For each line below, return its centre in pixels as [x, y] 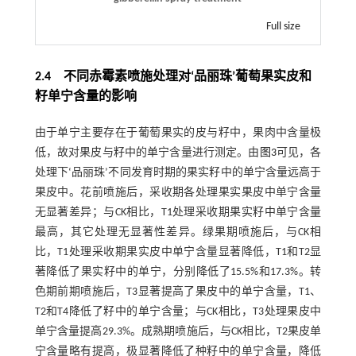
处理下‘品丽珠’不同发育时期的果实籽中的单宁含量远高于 [178, 172]
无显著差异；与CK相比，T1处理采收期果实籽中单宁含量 [178, 212]
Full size [284, 26]
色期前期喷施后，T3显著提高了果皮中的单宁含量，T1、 [178, 292]
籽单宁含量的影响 [85, 97]
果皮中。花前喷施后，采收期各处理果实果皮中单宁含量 [178, 192]
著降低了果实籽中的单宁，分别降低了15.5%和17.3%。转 [178, 272]
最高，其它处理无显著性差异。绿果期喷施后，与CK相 [178, 232]
